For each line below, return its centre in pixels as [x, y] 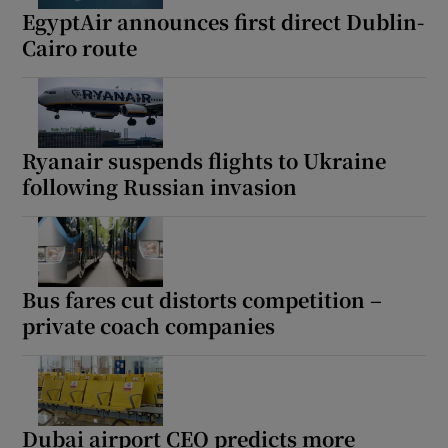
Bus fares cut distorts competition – [202, 299]
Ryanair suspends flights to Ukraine [204, 160]
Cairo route [80, 47]
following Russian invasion [160, 186]
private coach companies [149, 325]
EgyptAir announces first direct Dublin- [223, 21]
